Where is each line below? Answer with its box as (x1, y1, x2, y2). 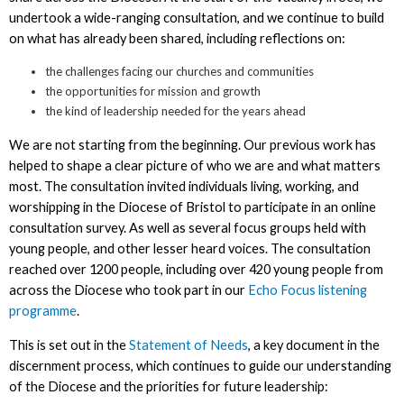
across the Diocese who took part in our (8, 281, 248, 298)
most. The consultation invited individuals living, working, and (8, 178, 359, 194)
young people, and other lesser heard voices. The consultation (8, 240, 371, 256)
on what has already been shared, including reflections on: (8, 30, 348, 46)
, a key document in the (247, 336, 380, 353)
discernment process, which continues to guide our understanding (8, 357, 391, 373)
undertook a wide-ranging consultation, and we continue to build (8, 9, 384, 25)
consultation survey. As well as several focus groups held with (8, 219, 366, 235)
